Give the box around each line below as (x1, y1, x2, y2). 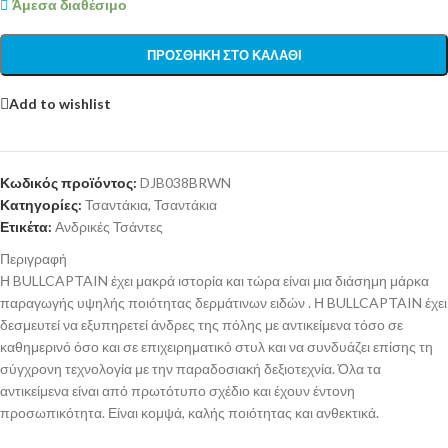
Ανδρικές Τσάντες (55, 218, 163, 235)
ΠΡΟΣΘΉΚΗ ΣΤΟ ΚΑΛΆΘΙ (146, 47, 302, 63)
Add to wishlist (9, 94, 111, 112)
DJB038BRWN (140, 174, 231, 191)
